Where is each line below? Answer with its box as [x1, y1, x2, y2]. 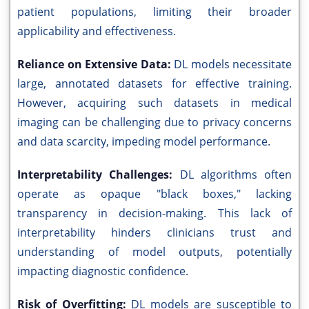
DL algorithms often [179, 167, 292, 183]
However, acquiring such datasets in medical [17, 95, 292, 111]
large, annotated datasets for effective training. [17, 76, 292, 92]
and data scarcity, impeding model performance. [17, 134, 270, 150]
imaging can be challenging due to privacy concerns [17, 114, 292, 130]
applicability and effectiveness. [17, 23, 176, 39]
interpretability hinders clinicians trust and [17, 225, 292, 241]
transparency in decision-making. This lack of [17, 206, 292, 221]
